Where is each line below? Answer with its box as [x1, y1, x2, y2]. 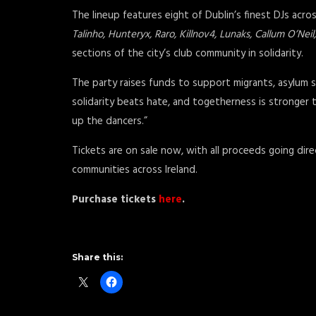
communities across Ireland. [72, 162, 197, 178]
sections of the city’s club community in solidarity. [72, 45, 303, 62]
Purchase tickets [72, 191, 156, 208]
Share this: [72, 252, 123, 262]
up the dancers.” [72, 113, 147, 130]
